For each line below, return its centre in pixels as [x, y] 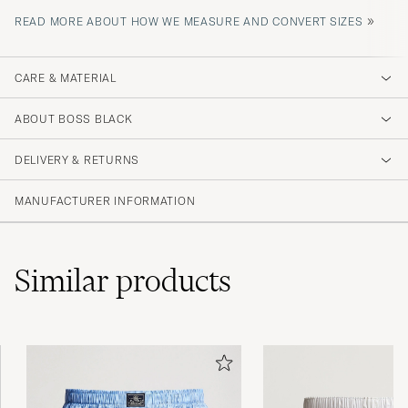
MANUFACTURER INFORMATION [105, 201]
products [173, 281]
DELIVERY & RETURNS [77, 160]
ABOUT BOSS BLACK [74, 119]
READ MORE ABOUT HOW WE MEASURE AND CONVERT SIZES [189, 22]
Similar [65, 281]
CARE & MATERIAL [66, 78]
